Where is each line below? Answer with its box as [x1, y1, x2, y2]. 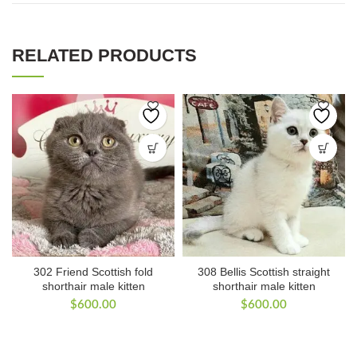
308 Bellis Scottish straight [198, 265, 330, 279]
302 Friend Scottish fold [33, 265, 153, 279]
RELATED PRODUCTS [12, 45, 197, 66]
